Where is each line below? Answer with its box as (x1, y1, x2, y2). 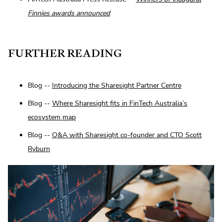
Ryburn (28, 144, 50, 154)
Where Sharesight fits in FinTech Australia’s (52, 98, 187, 108)
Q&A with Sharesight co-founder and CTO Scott (52, 130, 202, 140)
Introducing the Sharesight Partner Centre (52, 80, 181, 90)
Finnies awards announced (28, 8, 110, 18)
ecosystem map (28, 112, 76, 122)
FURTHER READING (8, 46, 122, 60)
